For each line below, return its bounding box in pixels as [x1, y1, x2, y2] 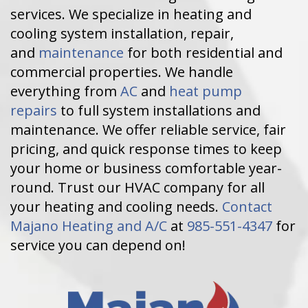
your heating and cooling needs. [10, 197, 222, 217]
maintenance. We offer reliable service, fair [10, 120, 286, 140]
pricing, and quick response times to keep [10, 140, 282, 159]
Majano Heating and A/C [10, 217, 167, 236]
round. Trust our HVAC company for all [10, 178, 265, 197]
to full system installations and [57, 101, 261, 120]
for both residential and [124, 43, 283, 63]
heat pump [169, 82, 242, 101]
